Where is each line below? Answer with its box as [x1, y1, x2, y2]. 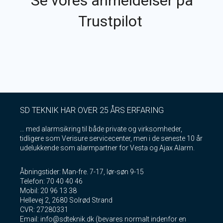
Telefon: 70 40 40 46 [20, 177, 83, 185]
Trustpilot [78, 12, 146, 30]
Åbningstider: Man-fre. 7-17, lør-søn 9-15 [20, 167, 144, 176]
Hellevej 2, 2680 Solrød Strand [20, 196, 112, 204]
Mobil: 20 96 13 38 [20, 186, 77, 195]
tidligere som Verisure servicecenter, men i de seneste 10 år [20, 134, 203, 142]
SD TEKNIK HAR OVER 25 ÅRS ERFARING [20, 105, 164, 115]
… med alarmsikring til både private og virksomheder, [20, 124, 182, 133]
